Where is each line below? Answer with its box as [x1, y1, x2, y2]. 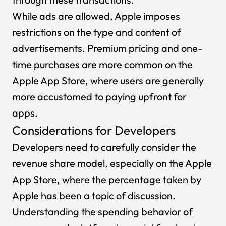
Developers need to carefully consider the [12, 141, 196, 153]
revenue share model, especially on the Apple [12, 157, 212, 169]
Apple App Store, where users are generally [12, 74, 204, 87]
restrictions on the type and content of [12, 26, 181, 38]
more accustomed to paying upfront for [12, 90, 187, 103]
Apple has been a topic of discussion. [12, 189, 176, 202]
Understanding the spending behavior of [12, 205, 193, 218]
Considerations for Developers [12, 123, 176, 138]
